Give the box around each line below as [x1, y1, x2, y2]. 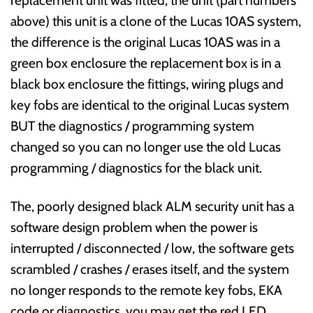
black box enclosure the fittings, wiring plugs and [10, 75, 284, 92]
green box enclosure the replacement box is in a [10, 54, 281, 71]
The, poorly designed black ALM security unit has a [10, 197, 294, 214]
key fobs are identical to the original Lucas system [10, 96, 289, 113]
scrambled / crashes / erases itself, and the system [10, 260, 289, 277]
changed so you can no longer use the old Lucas [10, 138, 281, 155]
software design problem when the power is [10, 218, 258, 235]
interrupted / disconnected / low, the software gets [10, 239, 294, 256]
